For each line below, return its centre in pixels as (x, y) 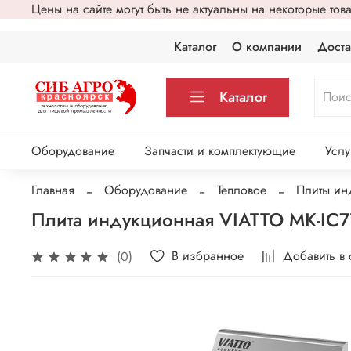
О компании (267, 47)
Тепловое (242, 190)
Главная (53, 190)
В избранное (208, 255)
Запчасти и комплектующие (219, 151)
